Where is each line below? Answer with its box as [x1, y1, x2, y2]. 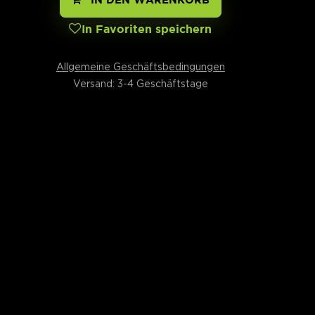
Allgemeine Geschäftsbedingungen [56, 60, 225, 72]
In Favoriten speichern [82, 22, 212, 36]
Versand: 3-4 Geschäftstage [72, 77, 208, 89]
